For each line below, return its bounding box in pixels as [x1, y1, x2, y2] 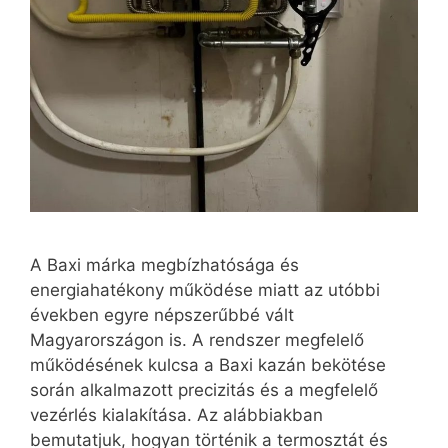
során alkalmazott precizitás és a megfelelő [30, 379, 378, 400]
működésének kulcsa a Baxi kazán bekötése [30, 354, 386, 375]
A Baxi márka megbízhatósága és [30, 254, 299, 275]
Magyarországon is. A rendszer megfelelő [30, 329, 364, 350]
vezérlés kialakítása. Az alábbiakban [30, 404, 323, 425]
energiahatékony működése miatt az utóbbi [30, 279, 380, 300]
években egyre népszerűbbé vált [30, 304, 294, 325]
